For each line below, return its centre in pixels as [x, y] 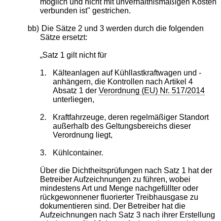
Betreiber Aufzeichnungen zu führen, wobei [115, 179]
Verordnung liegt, [82, 135]
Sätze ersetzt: [64, 37]
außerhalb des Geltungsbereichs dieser [122, 126]
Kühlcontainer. [78, 152]
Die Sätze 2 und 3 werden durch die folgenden [122, 28]
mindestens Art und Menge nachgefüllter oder [119, 188]
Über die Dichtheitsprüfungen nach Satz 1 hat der [126, 170]
